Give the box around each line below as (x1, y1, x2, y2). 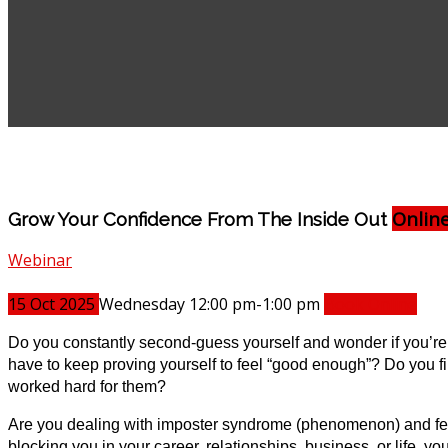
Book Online (324, 293, 417, 316)
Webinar (8, 249, 72, 272)
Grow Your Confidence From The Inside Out (8, 207, 392, 230)
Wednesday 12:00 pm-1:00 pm (99, 293, 320, 316)
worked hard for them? (8, 378, 166, 396)
